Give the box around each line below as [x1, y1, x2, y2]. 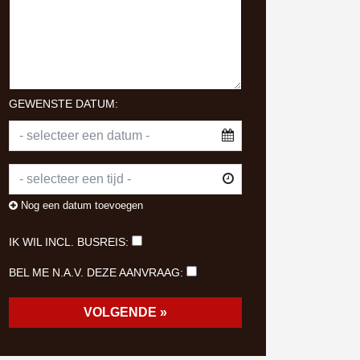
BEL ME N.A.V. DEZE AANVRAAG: [9, 266, 183, 279]
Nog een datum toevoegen [18, 199, 143, 211]
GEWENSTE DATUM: [9, 97, 118, 110]
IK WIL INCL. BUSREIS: [9, 235, 129, 248]
